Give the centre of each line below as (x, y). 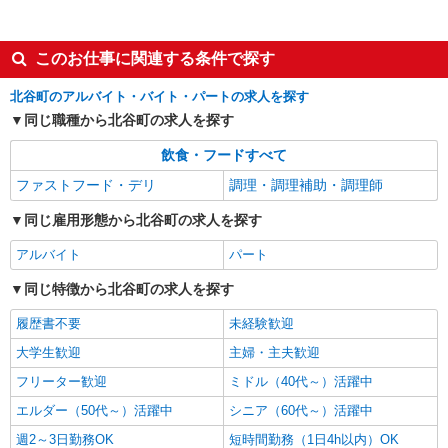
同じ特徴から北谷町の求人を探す (129, 289)
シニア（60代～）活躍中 (301, 410)
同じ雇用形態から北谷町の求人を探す (143, 220)
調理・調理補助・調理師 (306, 185)
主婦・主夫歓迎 (274, 352)
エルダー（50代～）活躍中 (94, 410)
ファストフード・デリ (86, 185)
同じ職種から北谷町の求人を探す (129, 120)
